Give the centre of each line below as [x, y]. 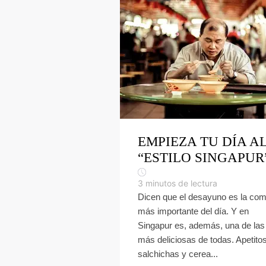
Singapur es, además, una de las [201, 225]
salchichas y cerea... [178, 254]
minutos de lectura [181, 183]
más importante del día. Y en [193, 211]
